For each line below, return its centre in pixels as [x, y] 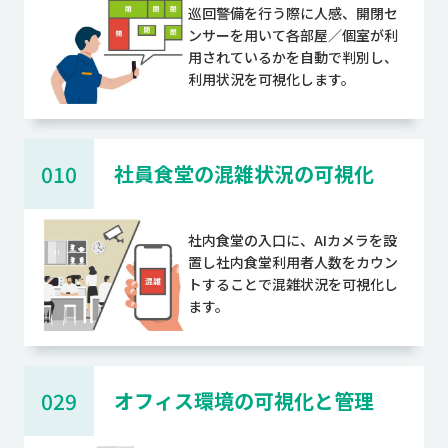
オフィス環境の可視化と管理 [243, 400]
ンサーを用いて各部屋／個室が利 [293, 34]
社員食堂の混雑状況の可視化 [243, 173]
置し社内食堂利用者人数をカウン [293, 261]
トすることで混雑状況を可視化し [293, 283]
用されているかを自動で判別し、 [293, 56]
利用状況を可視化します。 [271, 78]
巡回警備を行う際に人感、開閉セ [293, 12]
